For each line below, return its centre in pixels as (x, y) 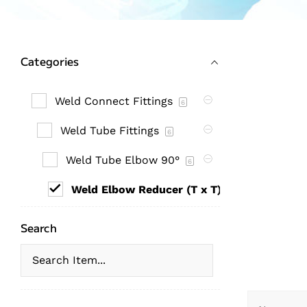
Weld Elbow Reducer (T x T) (148, 189)
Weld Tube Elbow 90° (124, 160)
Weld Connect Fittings (115, 101)
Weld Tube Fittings (111, 130)
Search (39, 228)
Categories (50, 61)
